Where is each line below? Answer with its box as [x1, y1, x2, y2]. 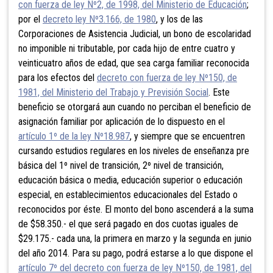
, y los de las [156, 13, 203, 25]
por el [18, 13, 43, 25]
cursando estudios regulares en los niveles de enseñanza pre [18, 144, 249, 157]
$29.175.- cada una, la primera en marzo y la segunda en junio [18, 232, 252, 244]
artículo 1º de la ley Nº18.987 [18, 130, 130, 142]
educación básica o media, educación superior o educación [18, 174, 243, 186]
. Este [208, 86, 230, 98]
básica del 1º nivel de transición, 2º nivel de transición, [18, 159, 224, 171]
